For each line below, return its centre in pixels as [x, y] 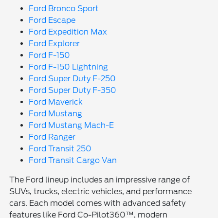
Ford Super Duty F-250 [73, 78]
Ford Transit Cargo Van [73, 160]
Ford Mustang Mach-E [72, 125]
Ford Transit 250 [60, 148]
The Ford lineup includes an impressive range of [100, 180]
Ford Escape [52, 20]
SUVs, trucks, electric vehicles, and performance [101, 191]
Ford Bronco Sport [64, 8]
